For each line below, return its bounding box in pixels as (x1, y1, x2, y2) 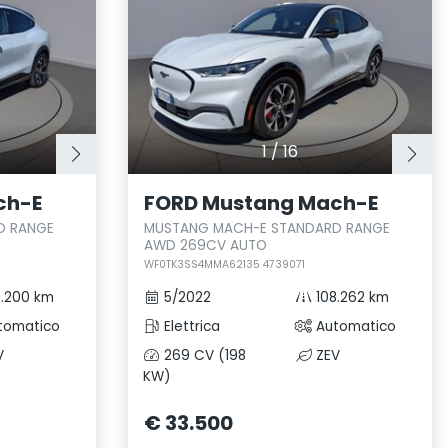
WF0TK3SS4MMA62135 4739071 (144, 257, 305, 272)
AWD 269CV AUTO (144, 236, 267, 255)
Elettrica (160, 317, 220, 336)
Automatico (312, 317, 396, 336)
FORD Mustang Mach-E (144, 189, 378, 217)
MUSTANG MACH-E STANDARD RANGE (144, 219, 390, 238)
